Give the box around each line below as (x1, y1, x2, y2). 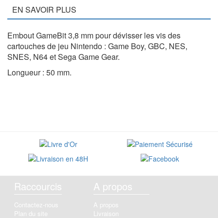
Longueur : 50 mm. (7, 67, 72, 78)
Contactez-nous (14, 200, 58, 210)
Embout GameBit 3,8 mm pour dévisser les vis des (7, 30, 181, 41)
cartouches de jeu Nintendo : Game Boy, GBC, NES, (7, 40, 187, 52)
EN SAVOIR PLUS (12, 4, 76, 16)
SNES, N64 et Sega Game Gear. (7, 51, 120, 63)
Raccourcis (14, 179, 62, 194)
